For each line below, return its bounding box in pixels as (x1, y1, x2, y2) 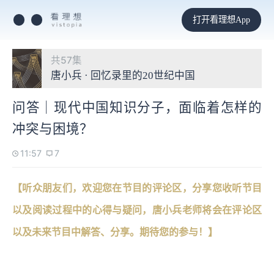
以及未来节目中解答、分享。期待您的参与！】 (12, 226, 218, 237)
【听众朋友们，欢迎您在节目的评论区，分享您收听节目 (12, 182, 262, 193)
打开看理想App (192, 14, 250, 24)
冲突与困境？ (12, 121, 93, 136)
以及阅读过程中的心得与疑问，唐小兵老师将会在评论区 (12, 204, 262, 215)
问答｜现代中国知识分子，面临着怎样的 (12, 100, 262, 115)
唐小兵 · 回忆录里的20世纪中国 (51, 70, 195, 81)
